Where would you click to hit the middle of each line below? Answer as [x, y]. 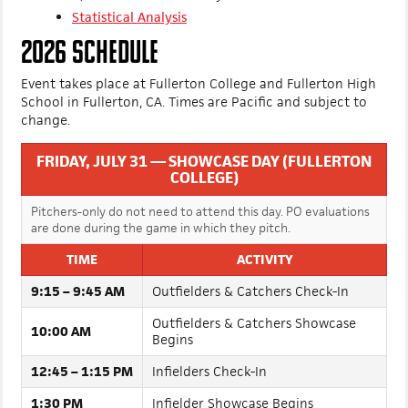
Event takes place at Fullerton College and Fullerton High [199, 120]
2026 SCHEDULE [90, 92]
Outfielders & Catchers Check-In [250, 327]
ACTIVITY [265, 296]
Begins [173, 376]
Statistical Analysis [129, 53]
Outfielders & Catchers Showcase [254, 359]
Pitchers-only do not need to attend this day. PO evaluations [200, 248]
